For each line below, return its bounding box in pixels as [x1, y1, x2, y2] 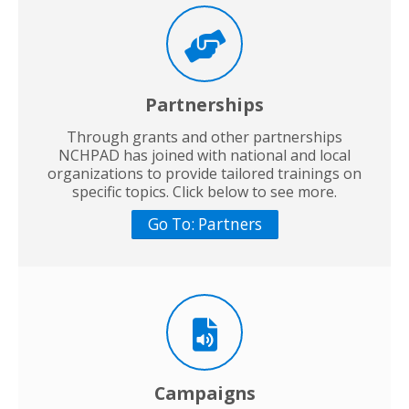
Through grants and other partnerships [67, 126, 342, 147]
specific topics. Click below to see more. [72, 181, 337, 202]
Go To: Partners [147, 213, 262, 235]
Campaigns [153, 380, 256, 405]
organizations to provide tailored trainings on [47, 163, 362, 184]
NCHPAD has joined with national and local [58, 144, 351, 165]
